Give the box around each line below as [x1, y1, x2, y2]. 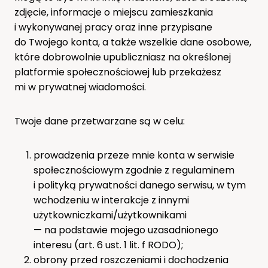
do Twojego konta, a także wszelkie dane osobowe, [14, 35, 251, 49]
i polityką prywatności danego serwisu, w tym [33, 178, 246, 192]
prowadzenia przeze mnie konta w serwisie [33, 148, 234, 162]
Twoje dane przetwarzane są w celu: [14, 114, 185, 128]
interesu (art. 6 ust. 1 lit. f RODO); [33, 237, 183, 252]
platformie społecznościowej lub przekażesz [14, 65, 221, 79]
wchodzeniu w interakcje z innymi [33, 193, 189, 207]
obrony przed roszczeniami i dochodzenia [33, 252, 229, 267]
